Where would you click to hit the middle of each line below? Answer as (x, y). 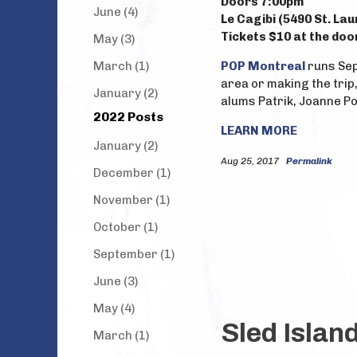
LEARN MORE (259, 131)
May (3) (114, 39)
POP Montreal (263, 66)
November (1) (131, 200)
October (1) (126, 227)
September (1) (134, 254)
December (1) (132, 173)
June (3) (116, 281)
